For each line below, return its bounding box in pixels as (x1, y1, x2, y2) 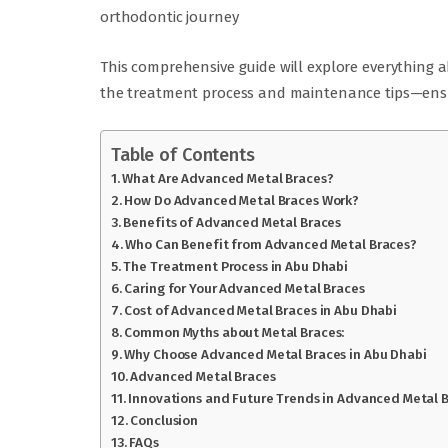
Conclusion (130, 412, 199, 430)
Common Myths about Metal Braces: (124, 324, 345, 342)
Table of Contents (111, 144, 255, 167)
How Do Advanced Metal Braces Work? (124, 192, 360, 210)
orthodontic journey (100, 8, 239, 27)
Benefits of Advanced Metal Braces (123, 214, 342, 232)
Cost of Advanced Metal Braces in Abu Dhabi (124, 302, 397, 320)
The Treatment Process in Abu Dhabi (123, 258, 349, 276)
